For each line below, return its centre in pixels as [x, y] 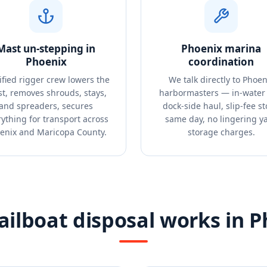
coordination [221, 62]
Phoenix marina [221, 49]
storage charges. [221, 132]
